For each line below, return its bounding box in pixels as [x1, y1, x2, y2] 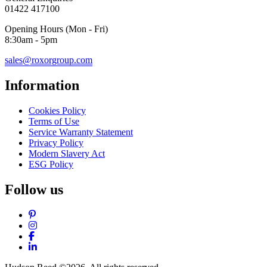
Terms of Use [29, 116, 79, 126]
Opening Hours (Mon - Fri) [5, 23, 108, 34]
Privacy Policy [29, 137, 83, 148]
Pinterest [35, 209, 67, 219]
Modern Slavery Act [29, 148, 105, 159]
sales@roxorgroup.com [5, 54, 92, 65]
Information [5, 77, 79, 93]
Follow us [5, 181, 63, 197]
